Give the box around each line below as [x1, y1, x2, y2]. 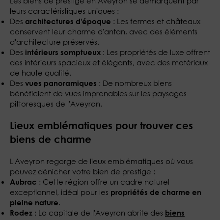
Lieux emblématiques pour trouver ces [10, 120, 193, 132]
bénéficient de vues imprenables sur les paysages [10, 88, 187, 99]
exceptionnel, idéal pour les [10, 187, 110, 197]
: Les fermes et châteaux [111, 16, 200, 27]
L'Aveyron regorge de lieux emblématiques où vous [10, 156, 193, 166]
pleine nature [10, 198, 58, 207]
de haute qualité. [10, 68, 71, 78]
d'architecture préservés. [10, 37, 99, 47]
